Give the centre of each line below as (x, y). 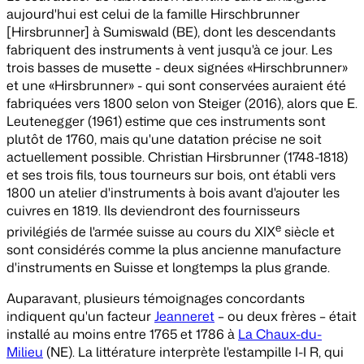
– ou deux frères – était (286, 316)
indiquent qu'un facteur (80, 316)
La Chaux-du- (280, 334)
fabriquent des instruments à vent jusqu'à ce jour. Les (169, 50)
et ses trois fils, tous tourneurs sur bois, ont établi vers (171, 175)
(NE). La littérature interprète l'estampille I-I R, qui (193, 352)
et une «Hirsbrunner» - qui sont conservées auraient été (176, 86)
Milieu (25, 352)
